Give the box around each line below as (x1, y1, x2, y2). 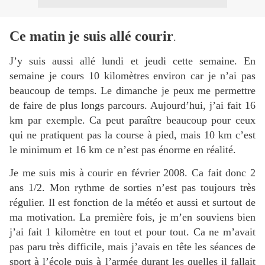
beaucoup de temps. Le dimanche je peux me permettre (9, 85, 256, 97)
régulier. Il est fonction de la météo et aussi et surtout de (9, 196, 256, 208)
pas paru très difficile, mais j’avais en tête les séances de (9, 240, 256, 253)
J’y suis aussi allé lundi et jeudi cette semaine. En (9, 55, 256, 67)
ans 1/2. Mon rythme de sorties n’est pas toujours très (9, 181, 256, 193)
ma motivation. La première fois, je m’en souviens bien (9, 211, 256, 223)
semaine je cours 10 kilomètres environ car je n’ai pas (9, 70, 256, 82)
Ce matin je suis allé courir (9, 28, 173, 44)
